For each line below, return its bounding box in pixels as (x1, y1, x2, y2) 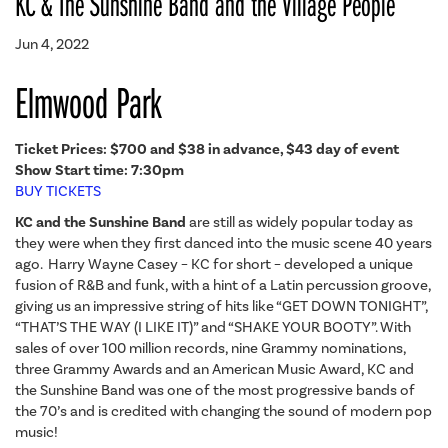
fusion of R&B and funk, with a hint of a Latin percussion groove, (15, 275, 431, 295)
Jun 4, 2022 (15, 34, 89, 54)
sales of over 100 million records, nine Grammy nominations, (15, 338, 406, 358)
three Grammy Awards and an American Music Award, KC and (15, 359, 414, 379)
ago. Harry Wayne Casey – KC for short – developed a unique (15, 254, 413, 274)
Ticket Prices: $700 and (15, 139, 178, 159)
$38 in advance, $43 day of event (178, 139, 399, 159)
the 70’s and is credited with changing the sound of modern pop (15, 401, 432, 421)
